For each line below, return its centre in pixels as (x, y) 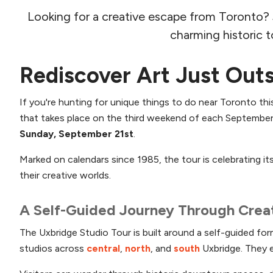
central (103, 248)
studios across (53, 248)
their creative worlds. (65, 175)
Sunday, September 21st (76, 133)
